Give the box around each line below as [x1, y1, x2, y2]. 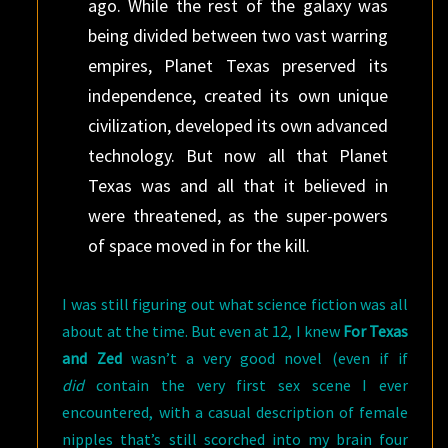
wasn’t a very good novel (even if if [121, 347, 409, 368]
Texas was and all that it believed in [87, 173, 388, 197]
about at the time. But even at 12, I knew [62, 320, 343, 341]
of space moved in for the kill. [87, 233, 310, 257]
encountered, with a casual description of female [62, 401, 408, 422]
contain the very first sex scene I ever [84, 374, 408, 395]
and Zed [62, 347, 122, 368]
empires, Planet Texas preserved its [87, 53, 388, 77]
